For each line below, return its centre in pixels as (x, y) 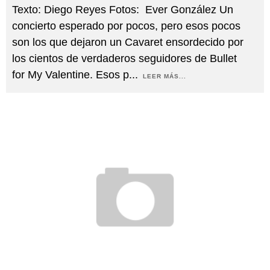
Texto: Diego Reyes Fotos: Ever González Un (123, 10)
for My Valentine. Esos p (71, 75)
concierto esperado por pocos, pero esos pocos (126, 26)
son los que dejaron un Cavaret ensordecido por (128, 42)
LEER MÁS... (165, 77)
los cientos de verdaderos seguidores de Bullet (124, 59)
